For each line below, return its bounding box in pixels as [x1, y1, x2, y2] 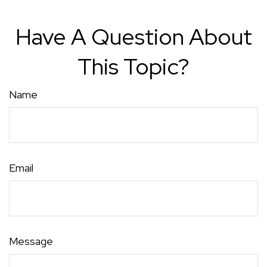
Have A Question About [15, 22, 252, 52]
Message [9, 234, 53, 248]
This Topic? [77, 52, 190, 82]
